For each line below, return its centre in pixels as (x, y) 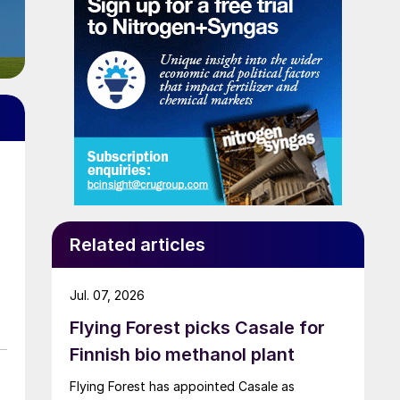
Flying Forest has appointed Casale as (182, 386)
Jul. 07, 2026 (107, 295)
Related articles (137, 244)
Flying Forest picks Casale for (197, 327)
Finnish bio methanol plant (182, 354)
